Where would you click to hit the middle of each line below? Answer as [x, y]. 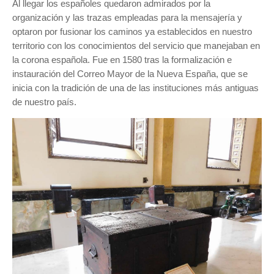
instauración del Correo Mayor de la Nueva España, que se [130, 74]
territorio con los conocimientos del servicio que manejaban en [136, 46]
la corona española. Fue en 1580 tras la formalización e [122, 60]
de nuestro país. [46, 102]
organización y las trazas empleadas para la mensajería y [127, 17]
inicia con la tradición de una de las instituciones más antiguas [135, 88]
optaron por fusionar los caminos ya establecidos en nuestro [132, 31]
